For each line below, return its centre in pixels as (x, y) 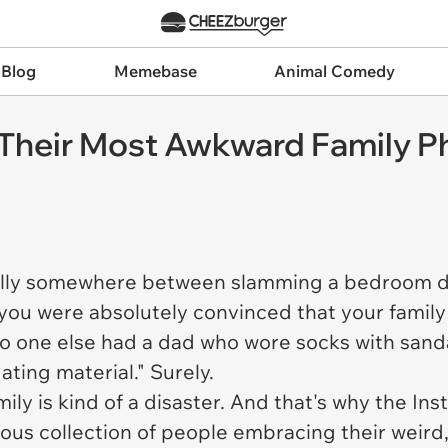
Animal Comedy (335, 71)
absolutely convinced (190, 311)
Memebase (155, 71)
